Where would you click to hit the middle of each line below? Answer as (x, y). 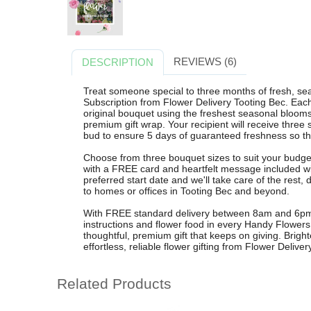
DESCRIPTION (118, 62)
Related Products (114, 284)
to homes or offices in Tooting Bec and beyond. (186, 191)
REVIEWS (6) (205, 61)
